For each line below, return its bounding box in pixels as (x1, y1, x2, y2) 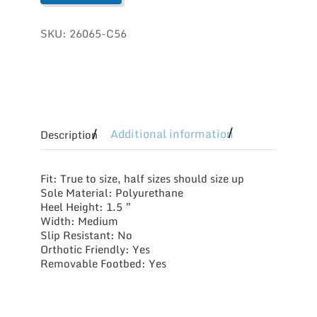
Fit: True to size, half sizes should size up (40, 170, 244, 188)
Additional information (110, 125, 234, 144)
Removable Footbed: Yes (40, 255, 166, 272)
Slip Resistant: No (40, 226, 132, 244)
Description (40, 125, 98, 143)
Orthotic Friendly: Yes (40, 241, 150, 258)
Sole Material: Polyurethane (40, 184, 183, 202)
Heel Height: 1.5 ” (40, 198, 132, 216)
